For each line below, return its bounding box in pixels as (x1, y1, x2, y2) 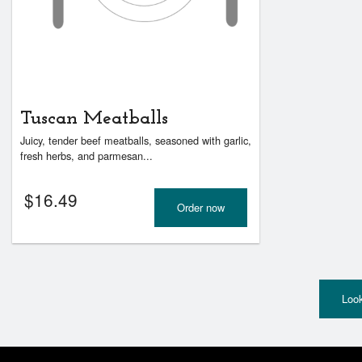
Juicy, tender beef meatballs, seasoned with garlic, (20, 133, 251, 149)
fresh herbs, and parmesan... (20, 148, 153, 164)
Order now (176, 200, 225, 215)
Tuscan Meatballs (20, 109, 168, 129)
